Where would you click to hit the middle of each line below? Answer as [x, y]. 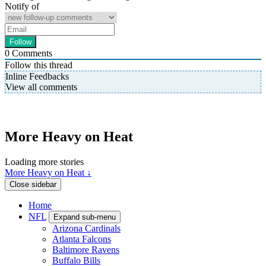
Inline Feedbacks [37, 77]
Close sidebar [33, 184]
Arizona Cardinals [86, 228]
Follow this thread [39, 65]
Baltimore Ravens [86, 249]
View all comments [41, 87]
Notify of [22, 7]
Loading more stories [44, 161]
